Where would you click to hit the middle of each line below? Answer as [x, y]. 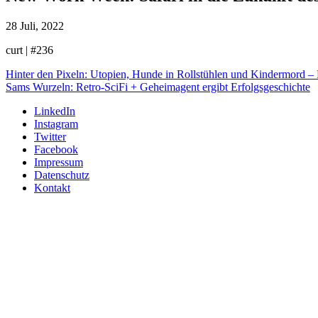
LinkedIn [55, 111]
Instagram [56, 124]
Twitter [50, 136]
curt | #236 [29, 50]
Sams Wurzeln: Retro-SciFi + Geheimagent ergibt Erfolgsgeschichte [158, 87]
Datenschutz [62, 175]
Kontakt [52, 187]
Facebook [56, 149]
